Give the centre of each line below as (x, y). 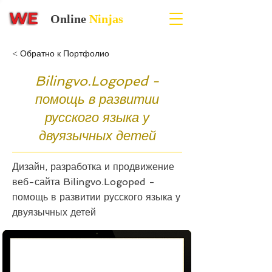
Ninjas (106, 19)
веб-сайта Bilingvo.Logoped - (83, 182)
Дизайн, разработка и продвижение (93, 166)
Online (70, 19)
